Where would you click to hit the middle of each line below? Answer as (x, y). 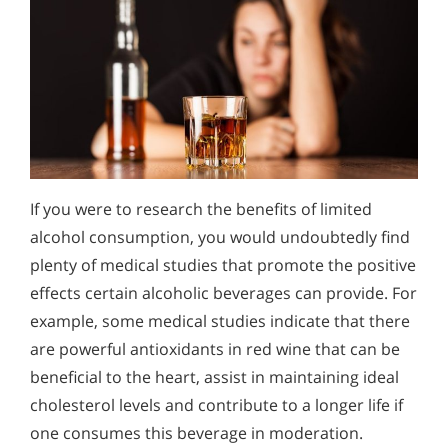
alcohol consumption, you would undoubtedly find (220, 237)
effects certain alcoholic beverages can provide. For (223, 293)
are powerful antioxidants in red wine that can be (215, 349)
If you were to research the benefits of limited (201, 209)
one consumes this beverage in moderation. (196, 433)
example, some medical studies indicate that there (220, 321)
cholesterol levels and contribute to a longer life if (216, 405)
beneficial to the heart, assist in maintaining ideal (214, 377)
